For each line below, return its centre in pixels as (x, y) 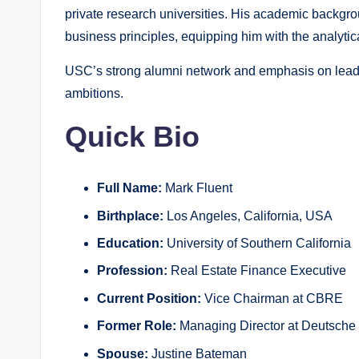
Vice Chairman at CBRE (272, 298)
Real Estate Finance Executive (257, 271)
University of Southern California (257, 244)
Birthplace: (130, 216)
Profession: (132, 271)
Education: (130, 244)
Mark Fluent (197, 188)
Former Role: (137, 326)
